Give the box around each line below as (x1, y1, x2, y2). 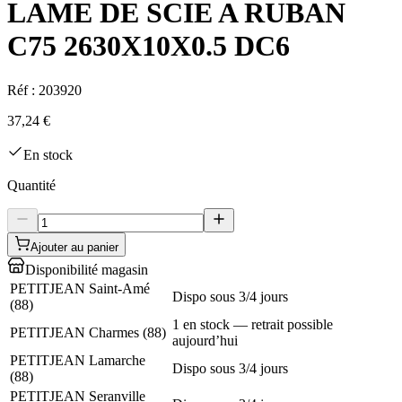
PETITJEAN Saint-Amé (10, 280, 150, 296)
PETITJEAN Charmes (10, 324, 139, 340)
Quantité (7, 177, 56, 193)
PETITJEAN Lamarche (10, 352, 145, 368)
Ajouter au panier (31, 240, 118, 254)
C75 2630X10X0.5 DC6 (7, 30, 290, 63)
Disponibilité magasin (25, 261, 148, 277)
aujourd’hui (172, 332, 238, 348)
